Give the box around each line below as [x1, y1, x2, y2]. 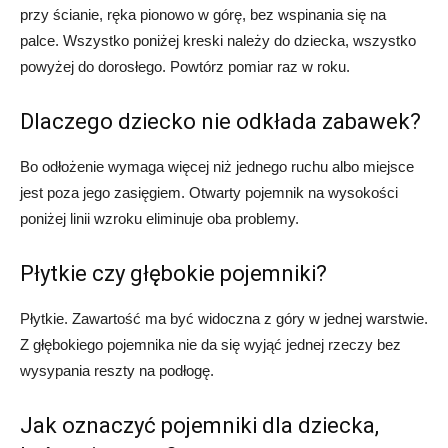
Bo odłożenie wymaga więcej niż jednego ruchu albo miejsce [20, 158, 414, 175]
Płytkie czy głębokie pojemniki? [20, 261, 327, 286]
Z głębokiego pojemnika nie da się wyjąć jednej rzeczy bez [20, 336, 401, 353]
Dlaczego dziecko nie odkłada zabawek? [20, 109, 421, 134]
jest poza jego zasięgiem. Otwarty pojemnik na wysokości [20, 184, 398, 201]
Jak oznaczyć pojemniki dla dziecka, [20, 413, 379, 438]
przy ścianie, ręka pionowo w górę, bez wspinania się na [20, 6, 386, 23]
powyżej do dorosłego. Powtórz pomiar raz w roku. [20, 58, 350, 75]
